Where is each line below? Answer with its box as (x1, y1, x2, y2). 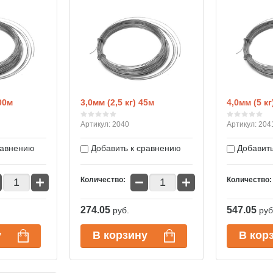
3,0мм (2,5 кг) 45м (80, 97, 154, 107)
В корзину (93, 229, 147, 241)
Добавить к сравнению (88, 143, 181, 153)
